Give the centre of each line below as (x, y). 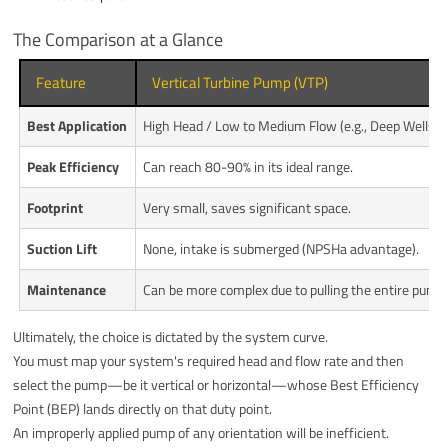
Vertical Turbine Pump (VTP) (240, 82)
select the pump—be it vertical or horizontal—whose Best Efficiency (216, 384)
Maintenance (67, 289)
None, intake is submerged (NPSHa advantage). (281, 248)
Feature (61, 82)
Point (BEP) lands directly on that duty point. (143, 408)
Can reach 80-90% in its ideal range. (248, 166)
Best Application (77, 125)
